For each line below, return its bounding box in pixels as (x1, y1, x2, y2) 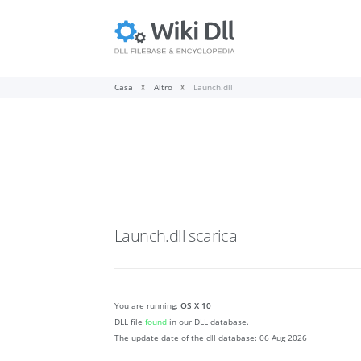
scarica (189, 225, 238, 247)
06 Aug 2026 (259, 332, 307, 344)
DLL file (114, 316, 145, 328)
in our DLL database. (167, 316, 249, 328)
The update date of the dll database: (114, 332, 259, 344)
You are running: (114, 300, 180, 312)
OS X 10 (180, 300, 211, 312)
